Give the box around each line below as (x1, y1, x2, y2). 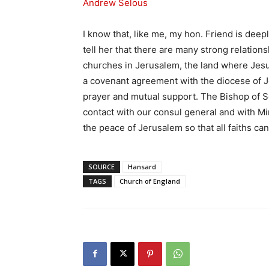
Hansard (128, 162, 156, 171)
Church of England (119, 176, 180, 186)
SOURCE (88, 162, 115, 171)
